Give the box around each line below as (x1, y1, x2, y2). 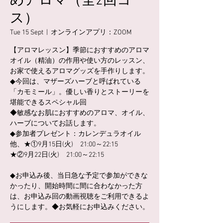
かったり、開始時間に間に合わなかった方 (10, 182, 142, 191)
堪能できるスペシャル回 (10, 99, 87, 108)
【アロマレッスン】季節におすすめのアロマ (10, 46, 149, 55)
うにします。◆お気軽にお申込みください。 (10, 203, 149, 212)
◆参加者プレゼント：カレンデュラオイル (10, 130, 141, 139)
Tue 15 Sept (10, 28, 43, 37)
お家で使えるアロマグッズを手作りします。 (10, 67, 149, 76)
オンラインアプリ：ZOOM (51, 28, 132, 37)
